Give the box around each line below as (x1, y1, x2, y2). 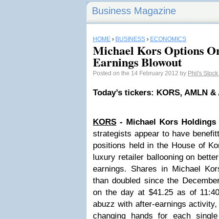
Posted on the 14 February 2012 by (93, 70, 188, 77)
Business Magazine (92, 5, 176, 16)
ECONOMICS (150, 36, 186, 43)
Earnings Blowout (93, 53, 182, 70)
